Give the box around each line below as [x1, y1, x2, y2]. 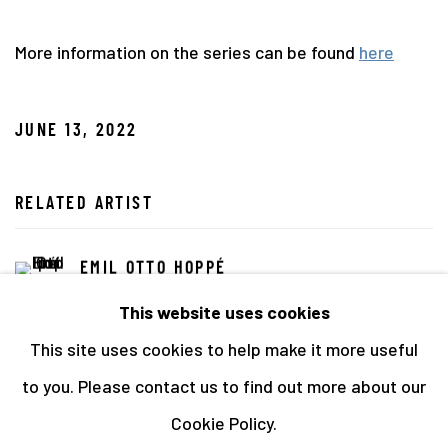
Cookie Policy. [171, 412, 277, 435]
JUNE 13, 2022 [15, 123, 138, 139]
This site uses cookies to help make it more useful [30, 338, 418, 361]
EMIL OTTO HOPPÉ [80, 261, 227, 277]
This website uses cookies [118, 301, 330, 324]
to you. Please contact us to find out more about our [22, 375, 426, 398]
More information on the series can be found [15, 40, 359, 63]
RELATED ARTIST [15, 196, 154, 212]
